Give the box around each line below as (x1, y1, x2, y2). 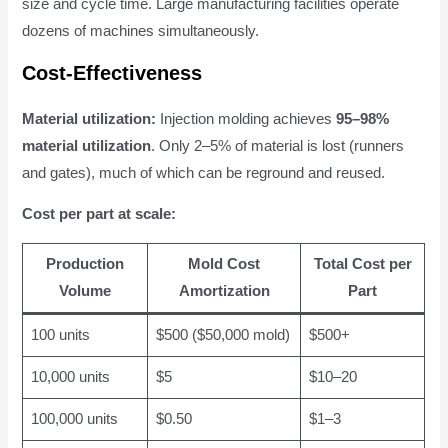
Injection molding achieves (156, 110, 337, 127)
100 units (30, 326, 90, 343)
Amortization (178, 282, 270, 299)
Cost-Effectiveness (22, 61, 203, 84)
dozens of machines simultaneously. (22, 23, 260, 40)
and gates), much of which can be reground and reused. (22, 164, 386, 181)
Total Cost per (313, 255, 412, 272)
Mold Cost (188, 255, 261, 272)
